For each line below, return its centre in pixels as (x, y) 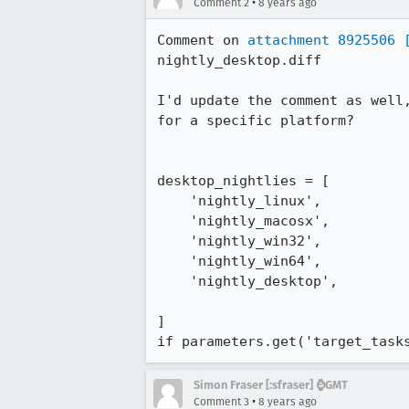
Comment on (202, 40)
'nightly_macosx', (173, 221)
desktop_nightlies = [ (243, 181)
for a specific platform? (260, 121)
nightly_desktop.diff (239, 60)
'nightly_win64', (173, 261)
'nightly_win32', (173, 241)
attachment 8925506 (321, 40)
